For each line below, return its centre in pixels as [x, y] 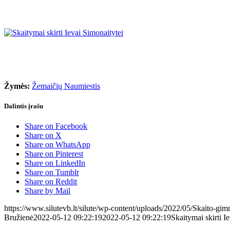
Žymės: [17, 86]
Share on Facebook [56, 126]
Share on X [43, 136]
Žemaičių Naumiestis [66, 86]
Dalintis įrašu [24, 106]
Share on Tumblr [52, 172]
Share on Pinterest [54, 154]
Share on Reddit [51, 182]
